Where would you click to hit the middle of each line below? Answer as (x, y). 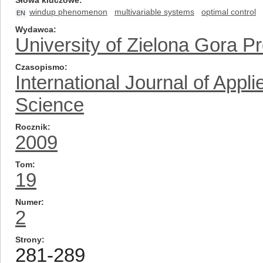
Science (50, 105)
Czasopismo (40, 67)
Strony (28, 240)
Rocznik (31, 127)
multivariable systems (154, 12)
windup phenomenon (68, 12)
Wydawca (34, 29)
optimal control (229, 12)
